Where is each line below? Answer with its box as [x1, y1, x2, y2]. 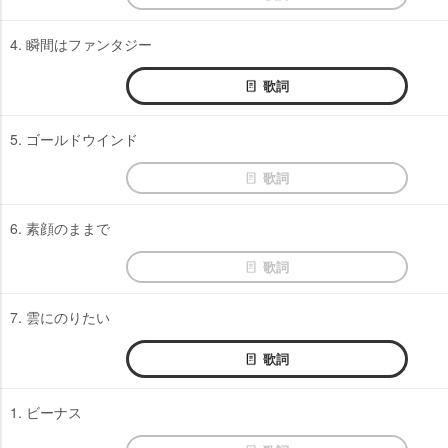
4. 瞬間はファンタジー [10, 33, 152, 54]
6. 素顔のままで [10, 217, 110, 238]
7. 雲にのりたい [10, 306, 110, 327]
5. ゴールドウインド [10, 128, 138, 149]
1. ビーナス [10, 401, 82, 422]
